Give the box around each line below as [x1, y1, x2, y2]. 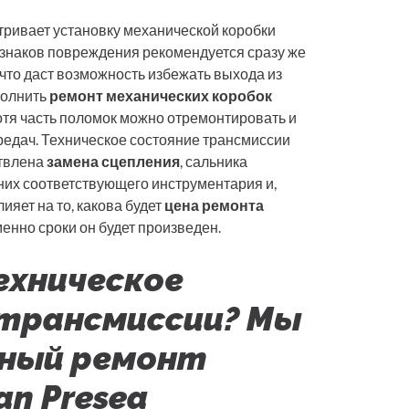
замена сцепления [47, 152, 180, 171]
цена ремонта [164, 196, 264, 215]
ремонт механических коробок [49, 87, 272, 105]
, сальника [180, 152, 247, 171]
